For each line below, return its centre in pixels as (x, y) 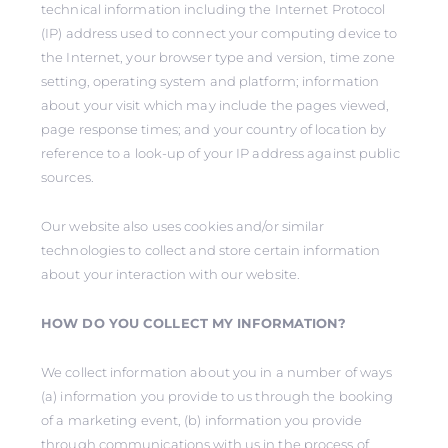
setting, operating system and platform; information (210, 81)
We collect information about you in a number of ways (217, 372)
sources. (69, 177)
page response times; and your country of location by (214, 129)
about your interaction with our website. (171, 274)
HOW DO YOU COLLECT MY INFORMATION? (194, 323)
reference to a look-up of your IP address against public (220, 153)
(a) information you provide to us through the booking (217, 396)
